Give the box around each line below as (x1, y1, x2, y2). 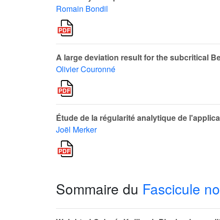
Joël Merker (56, 124, 97, 135)
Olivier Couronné (56, 63, 115, 75)
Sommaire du (56, 179, 142, 198)
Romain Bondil (56, 3, 108, 14)
